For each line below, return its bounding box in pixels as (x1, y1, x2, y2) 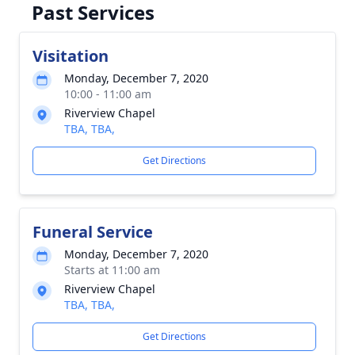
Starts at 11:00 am (64, 262, 160, 277)
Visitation (32, 45, 109, 67)
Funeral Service (32, 221, 153, 242)
